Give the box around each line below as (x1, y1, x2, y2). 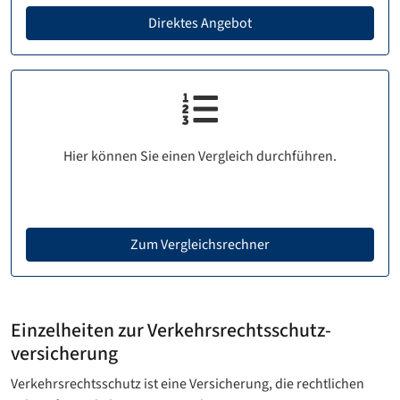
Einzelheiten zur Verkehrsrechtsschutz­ (11, 316, 331, 345)
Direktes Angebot (148, 12, 252, 33)
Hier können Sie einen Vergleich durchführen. (63, 146, 337, 166)
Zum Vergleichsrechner (130, 234, 270, 254)
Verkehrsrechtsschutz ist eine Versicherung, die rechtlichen (11, 373, 364, 394)
